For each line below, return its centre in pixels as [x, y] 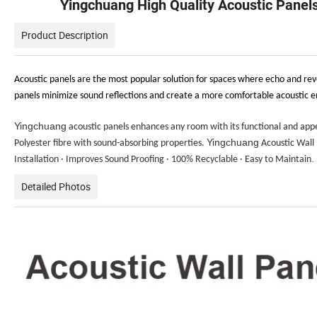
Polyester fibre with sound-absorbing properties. [110, 144]
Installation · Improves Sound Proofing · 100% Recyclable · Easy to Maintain [163, 160]
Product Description [65, 35]
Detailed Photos [56, 187]
